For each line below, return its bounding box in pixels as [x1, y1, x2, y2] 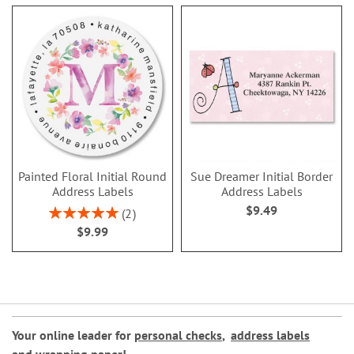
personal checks [134, 327, 222, 343]
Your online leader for [12, 327, 134, 343]
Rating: [48, 203, 82, 218]
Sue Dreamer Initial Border [190, 168, 333, 184]
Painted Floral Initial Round [18, 168, 167, 184]
